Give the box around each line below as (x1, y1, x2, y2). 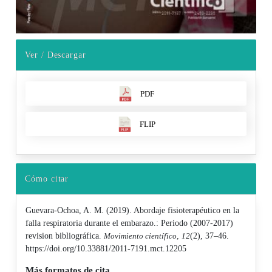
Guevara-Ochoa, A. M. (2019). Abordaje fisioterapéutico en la (25, 206, 240, 216)
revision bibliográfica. (25, 231, 104, 241)
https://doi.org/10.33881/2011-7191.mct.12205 (25, 244, 187, 254)
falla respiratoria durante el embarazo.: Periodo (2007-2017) (25, 219, 234, 228)
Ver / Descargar (25, 50, 86, 60)
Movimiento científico (104, 231, 177, 241)
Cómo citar (25, 174, 69, 184)
